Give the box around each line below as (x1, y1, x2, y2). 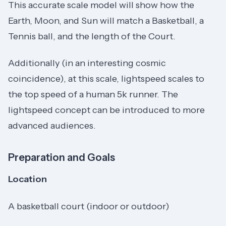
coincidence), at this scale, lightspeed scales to (8, 73, 204, 85)
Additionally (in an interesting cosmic (8, 58, 166, 69)
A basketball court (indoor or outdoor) (8, 200, 169, 212)
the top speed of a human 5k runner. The (8, 89, 178, 100)
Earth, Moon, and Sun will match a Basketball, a (8, 15, 204, 26)
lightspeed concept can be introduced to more (8, 104, 205, 116)
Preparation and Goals (8, 151, 115, 164)
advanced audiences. (8, 120, 96, 132)
